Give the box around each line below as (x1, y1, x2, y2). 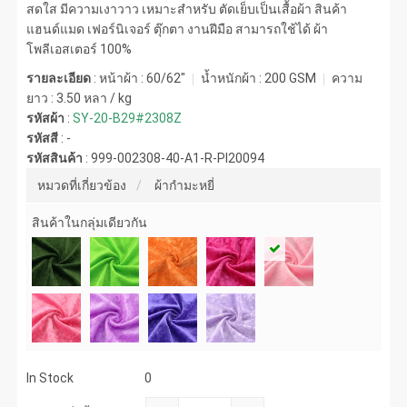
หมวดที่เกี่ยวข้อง (37, 177, 127, 193)
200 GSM (264, 70, 317, 85)
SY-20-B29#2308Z (73, 110, 183, 125)
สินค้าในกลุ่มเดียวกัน (32, 214, 148, 230)
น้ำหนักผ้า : (198, 70, 265, 85)
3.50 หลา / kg (56, 90, 133, 105)
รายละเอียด (26, 70, 92, 85)
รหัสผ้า (26, 110, 65, 125)
